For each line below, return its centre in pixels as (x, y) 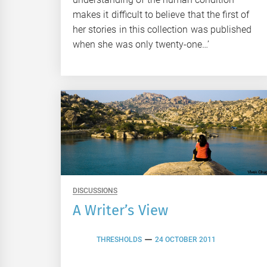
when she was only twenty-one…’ (141, 44)
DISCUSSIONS (95, 190)
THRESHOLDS (119, 240)
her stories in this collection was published (162, 29)
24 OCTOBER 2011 (185, 240)
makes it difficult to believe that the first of (161, 14)
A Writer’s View (120, 210)
